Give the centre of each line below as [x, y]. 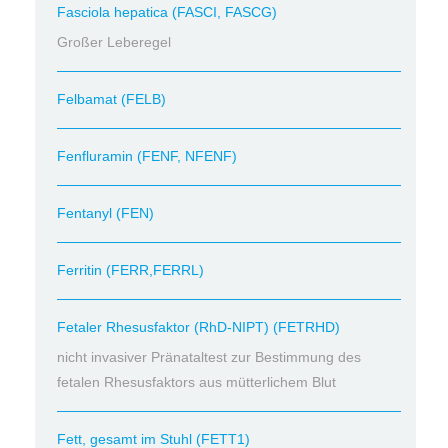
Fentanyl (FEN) [105, 213]
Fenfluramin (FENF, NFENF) [147, 156]
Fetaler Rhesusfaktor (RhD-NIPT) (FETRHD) [198, 327]
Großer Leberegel [114, 42]
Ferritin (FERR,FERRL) [130, 270]
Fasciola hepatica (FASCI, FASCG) [167, 12]
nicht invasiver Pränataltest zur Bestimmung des [209, 357]
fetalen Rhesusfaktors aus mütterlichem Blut [196, 382]
